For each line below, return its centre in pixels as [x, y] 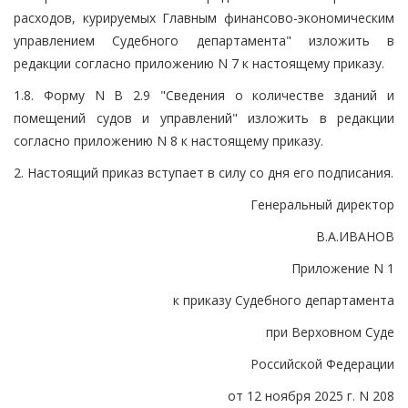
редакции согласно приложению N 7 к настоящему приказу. [199, 63]
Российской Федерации [322, 363]
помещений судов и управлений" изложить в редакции [204, 117]
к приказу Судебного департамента [284, 300]
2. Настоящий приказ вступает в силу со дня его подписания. [204, 172]
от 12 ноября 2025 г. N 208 [311, 395]
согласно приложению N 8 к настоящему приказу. [168, 140]
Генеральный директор [322, 204]
